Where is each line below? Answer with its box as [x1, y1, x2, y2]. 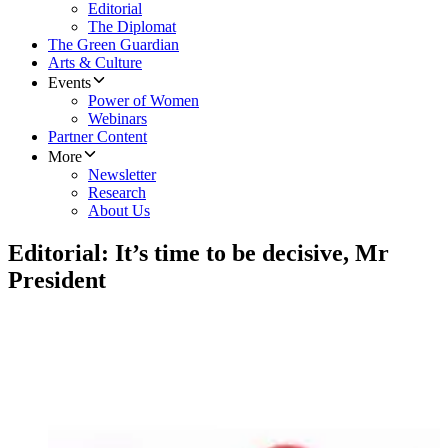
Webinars [88, 110, 147, 128]
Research [88, 184, 146, 202]
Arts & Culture [48, 54, 142, 72]
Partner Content [48, 128, 147, 146]
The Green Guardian [48, 36, 179, 54]
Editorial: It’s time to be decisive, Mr [8, 240, 389, 267]
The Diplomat [88, 18, 176, 36]
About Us [88, 202, 150, 220]
